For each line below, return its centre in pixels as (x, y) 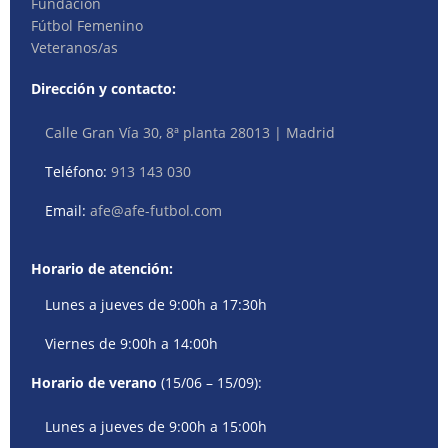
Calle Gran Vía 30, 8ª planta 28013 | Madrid (190, 132)
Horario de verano (94, 382)
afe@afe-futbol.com (156, 210)
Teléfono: (78, 171)
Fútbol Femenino (87, 25)
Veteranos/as (75, 47)
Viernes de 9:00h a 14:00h (132, 343)
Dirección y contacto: (104, 88)
